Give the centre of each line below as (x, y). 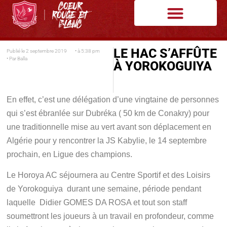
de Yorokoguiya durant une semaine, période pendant (104, 189)
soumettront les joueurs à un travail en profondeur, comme (110, 216)
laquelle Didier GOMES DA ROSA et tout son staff (98, 203)
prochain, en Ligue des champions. (70, 154)
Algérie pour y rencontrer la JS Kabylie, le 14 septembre (107, 140)
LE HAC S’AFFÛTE (165, 53)
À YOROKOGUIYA (163, 66)
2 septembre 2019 (47, 51)
